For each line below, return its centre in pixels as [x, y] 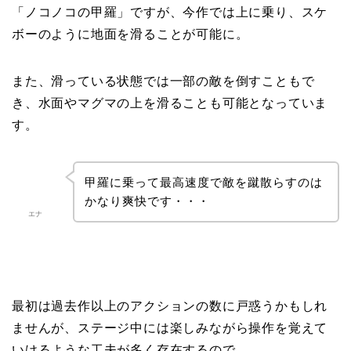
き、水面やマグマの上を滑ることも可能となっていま [170, 103]
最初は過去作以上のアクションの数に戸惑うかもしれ [170, 306]
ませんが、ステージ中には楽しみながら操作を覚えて [170, 327]
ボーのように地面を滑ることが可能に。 [130, 34]
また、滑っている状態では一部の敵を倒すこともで [163, 81]
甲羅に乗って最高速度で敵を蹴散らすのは [203, 182]
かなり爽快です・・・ [147, 201]
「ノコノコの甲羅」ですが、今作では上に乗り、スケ [170, 13]
